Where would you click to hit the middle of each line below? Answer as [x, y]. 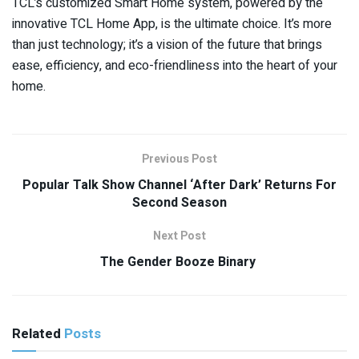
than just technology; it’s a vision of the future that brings [167, 44]
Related [36, 333]
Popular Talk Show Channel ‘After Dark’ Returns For [179, 185]
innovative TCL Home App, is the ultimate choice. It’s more [172, 24]
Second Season [179, 202]
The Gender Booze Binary [179, 262]
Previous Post [179, 159]
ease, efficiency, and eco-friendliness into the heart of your [175, 65]
